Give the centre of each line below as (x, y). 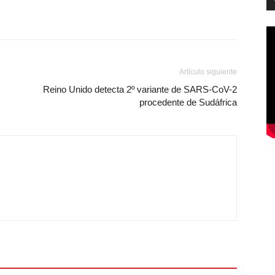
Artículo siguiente (208, 72)
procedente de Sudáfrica (188, 102)
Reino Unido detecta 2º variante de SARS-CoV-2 (140, 89)
